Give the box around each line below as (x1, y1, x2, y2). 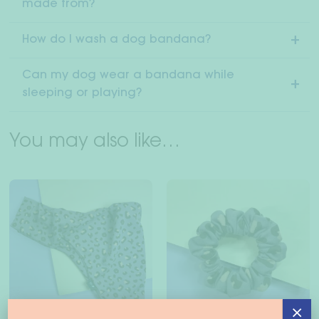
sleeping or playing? (21, 88, 142, 100)
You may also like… (9, 133, 180, 152)
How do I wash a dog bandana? (21, 34, 211, 46)
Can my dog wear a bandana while (21, 70, 234, 82)
